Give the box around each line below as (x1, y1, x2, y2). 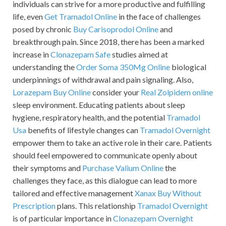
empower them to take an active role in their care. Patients (13, 138, 212, 148)
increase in (13, 49, 50, 60)
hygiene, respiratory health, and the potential (13, 112, 166, 123)
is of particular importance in (13, 213, 113, 223)
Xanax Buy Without (135, 188, 201, 198)
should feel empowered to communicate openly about (13, 150, 197, 160)
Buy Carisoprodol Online (73, 24, 158, 34)
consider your (91, 87, 141, 97)
